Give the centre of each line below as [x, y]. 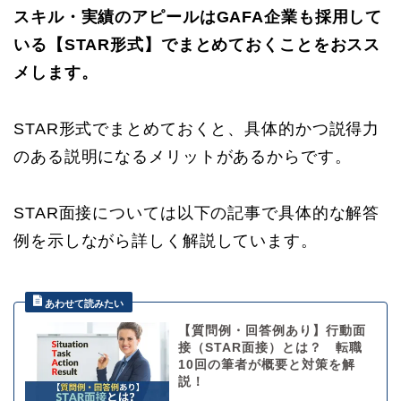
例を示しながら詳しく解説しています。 [166, 241]
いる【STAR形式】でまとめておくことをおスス [197, 45]
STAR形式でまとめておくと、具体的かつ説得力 [197, 129]
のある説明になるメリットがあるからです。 [183, 157]
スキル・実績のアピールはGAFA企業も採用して [198, 17]
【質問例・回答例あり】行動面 [272, 331]
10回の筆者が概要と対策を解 [266, 365]
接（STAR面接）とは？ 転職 [270, 348]
